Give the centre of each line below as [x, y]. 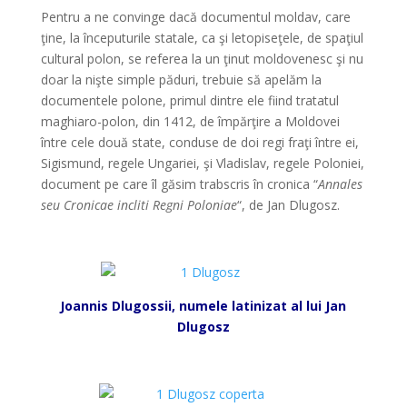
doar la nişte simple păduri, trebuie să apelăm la [181, 79]
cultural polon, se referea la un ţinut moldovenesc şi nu [202, 59]
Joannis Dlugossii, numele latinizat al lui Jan [203, 306]
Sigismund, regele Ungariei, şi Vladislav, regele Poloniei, [202, 163]
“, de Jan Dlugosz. [288, 205]
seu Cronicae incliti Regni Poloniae [139, 205]
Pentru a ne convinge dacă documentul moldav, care [195, 17]
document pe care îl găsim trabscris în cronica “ [179, 184]
